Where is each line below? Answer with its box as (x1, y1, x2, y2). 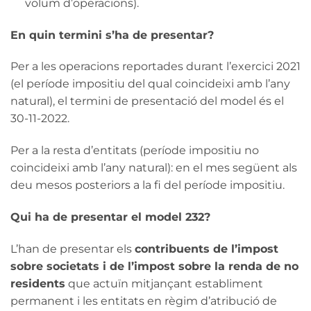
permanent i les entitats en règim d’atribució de (10, 294, 277, 308)
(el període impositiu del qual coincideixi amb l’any (10, 77, 290, 91)
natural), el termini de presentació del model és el (10, 94, 284, 108)
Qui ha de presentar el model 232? (10, 210, 210, 224)
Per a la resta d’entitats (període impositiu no (10, 144, 259, 158)
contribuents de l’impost (135, 242, 278, 255)
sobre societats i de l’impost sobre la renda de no (10, 259, 299, 273)
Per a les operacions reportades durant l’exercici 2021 (10, 60, 301, 74)
